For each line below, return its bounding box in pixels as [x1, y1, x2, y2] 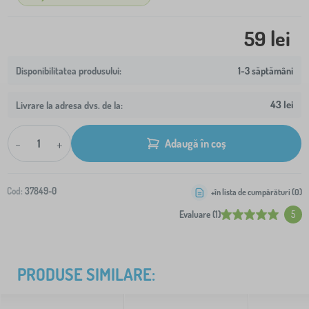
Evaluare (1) [179, 209, 221, 221]
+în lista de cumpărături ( [211, 187, 295, 198]
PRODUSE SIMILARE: [17, 263, 155, 286]
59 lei [244, 25, 290, 52]
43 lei [270, 98, 293, 112]
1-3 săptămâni [238, 64, 293, 77]
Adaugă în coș [165, 136, 226, 150]
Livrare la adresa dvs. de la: [16, 99, 123, 111]
